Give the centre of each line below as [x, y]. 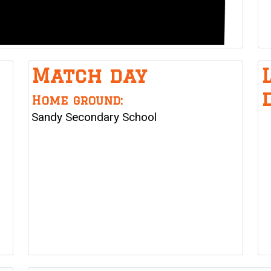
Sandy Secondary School [94, 117]
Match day [89, 76]
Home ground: [77, 101]
